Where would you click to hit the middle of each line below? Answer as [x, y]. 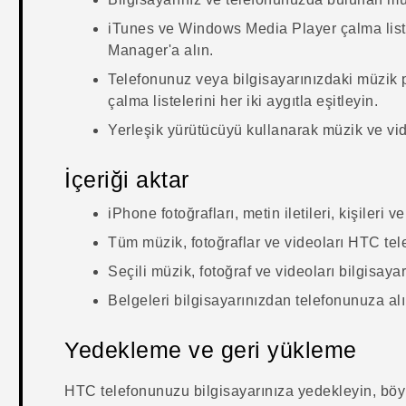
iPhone [133, 214]
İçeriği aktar [127, 180]
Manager [138, 51]
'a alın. [191, 51]
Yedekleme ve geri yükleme [211, 350]
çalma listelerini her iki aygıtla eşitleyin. [243, 101]
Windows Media [233, 29]
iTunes [131, 29]
